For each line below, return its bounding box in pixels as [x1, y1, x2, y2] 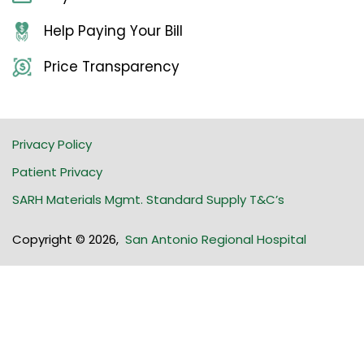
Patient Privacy [12, 163, 102, 181]
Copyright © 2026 [12, 231, 116, 249]
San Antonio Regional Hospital [125, 231, 306, 249]
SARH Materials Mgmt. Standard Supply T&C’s [12, 191, 284, 209]
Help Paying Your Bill [44, 21, 183, 41]
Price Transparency [44, 57, 180, 77]
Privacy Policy [12, 136, 92, 154]
